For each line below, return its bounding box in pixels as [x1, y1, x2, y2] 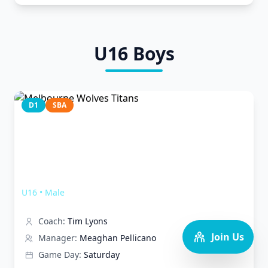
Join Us [211, 230, 244, 243]
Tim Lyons [68, 215, 108, 227]
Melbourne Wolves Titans [22, 170, 157, 185]
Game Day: [38, 249, 81, 260]
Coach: [38, 215, 65, 227]
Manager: [38, 232, 77, 243]
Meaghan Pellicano [80, 232, 156, 243]
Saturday [84, 249, 120, 260]
